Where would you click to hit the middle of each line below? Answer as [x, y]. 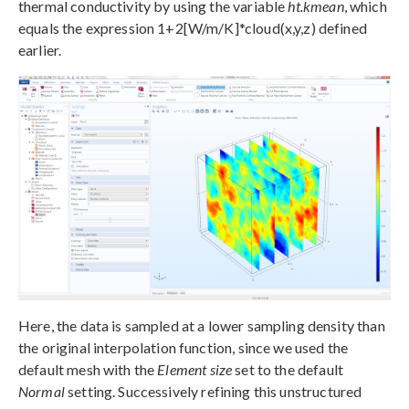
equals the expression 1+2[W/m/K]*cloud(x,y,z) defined [193, 27]
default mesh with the [88, 370]
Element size [195, 370]
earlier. [40, 49]
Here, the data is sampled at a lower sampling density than [202, 326]
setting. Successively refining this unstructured [213, 392]
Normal [42, 392]
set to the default [288, 370]
